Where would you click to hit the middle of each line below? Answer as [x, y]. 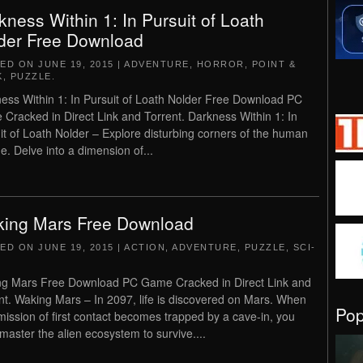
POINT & [273, 64]
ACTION [145, 247]
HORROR [220, 64]
